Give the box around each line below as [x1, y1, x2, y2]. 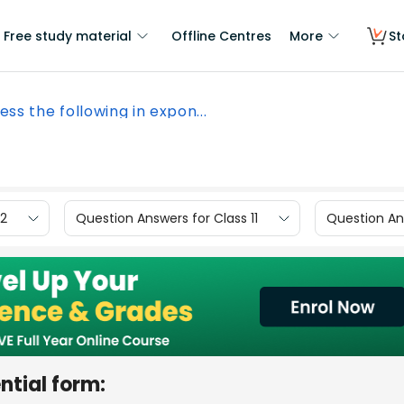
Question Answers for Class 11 [76, 208, 258, 227]
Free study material [4, 27, 132, 45]
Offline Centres [171, 27, 271, 45]
